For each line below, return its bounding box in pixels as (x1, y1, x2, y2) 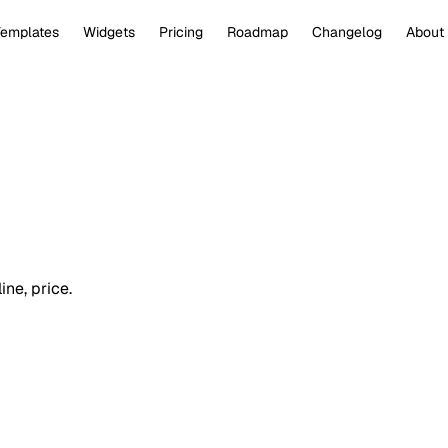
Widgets (83, 23, 136, 41)
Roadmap (227, 23, 289, 41)
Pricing (159, 23, 204, 41)
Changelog (312, 23, 383, 41)
